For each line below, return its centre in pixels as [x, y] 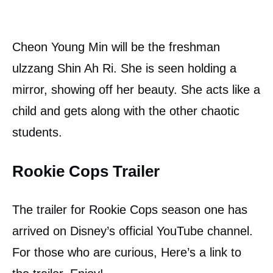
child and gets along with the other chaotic [126, 111]
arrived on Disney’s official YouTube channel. [133, 231]
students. [37, 132]
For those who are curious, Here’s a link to [127, 252]
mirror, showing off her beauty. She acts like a [136, 89]
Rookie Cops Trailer [86, 171]
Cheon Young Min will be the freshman [116, 47]
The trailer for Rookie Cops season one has [130, 209]
